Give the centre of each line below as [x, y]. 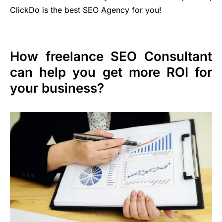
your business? [57, 88]
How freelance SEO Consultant [111, 56]
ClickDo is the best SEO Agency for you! [86, 10]
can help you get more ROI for [111, 72]
